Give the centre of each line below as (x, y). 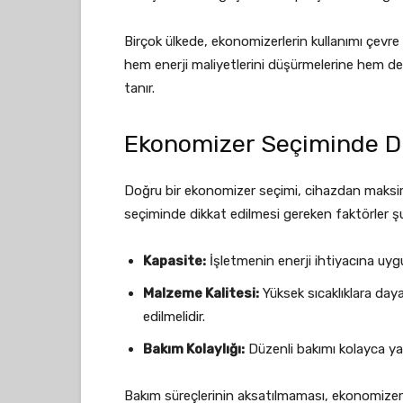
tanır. (139, 88)
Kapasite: (175, 261)
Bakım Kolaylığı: (194, 349)
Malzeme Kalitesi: (201, 293)
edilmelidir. (174, 317)
